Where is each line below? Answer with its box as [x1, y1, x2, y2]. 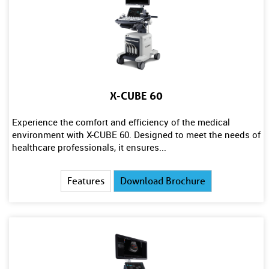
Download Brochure [120, 175, 206, 187]
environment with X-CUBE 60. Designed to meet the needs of [12, 128, 261, 141]
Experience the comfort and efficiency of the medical [12, 116, 230, 128]
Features [67, 175, 105, 187]
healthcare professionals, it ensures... [12, 141, 166, 153]
